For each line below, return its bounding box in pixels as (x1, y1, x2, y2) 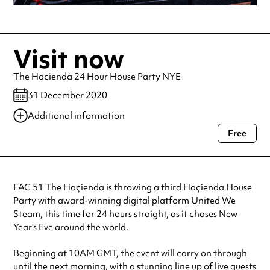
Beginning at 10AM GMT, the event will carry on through (13, 247, 247, 260)
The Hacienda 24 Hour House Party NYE (13, 71, 181, 83)
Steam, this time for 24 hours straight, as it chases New (13, 208, 237, 221)
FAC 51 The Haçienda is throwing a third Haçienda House (13, 181, 252, 194)
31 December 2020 (28, 89, 107, 102)
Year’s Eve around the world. (13, 221, 128, 234)
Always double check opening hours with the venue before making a (37, 129, 256, 139)
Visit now (13, 42, 124, 77)
